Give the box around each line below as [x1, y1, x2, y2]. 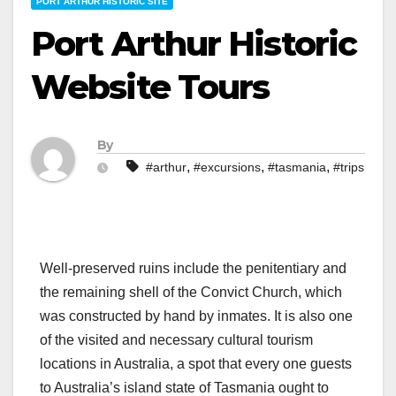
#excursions [194, 160, 261, 175]
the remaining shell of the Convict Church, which [40, 285, 342, 301]
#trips [333, 160, 364, 175]
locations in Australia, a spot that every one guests [40, 356, 352, 372]
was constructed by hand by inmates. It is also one [40, 308, 353, 324]
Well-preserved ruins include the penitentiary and [40, 261, 346, 277]
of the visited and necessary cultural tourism [40, 332, 313, 348]
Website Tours [31, 66, 270, 108]
